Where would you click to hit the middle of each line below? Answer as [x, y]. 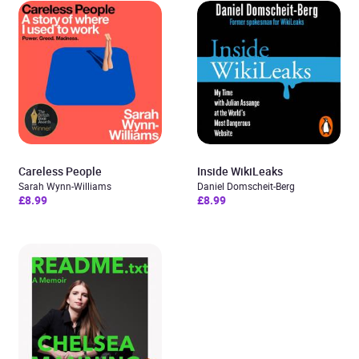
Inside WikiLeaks [240, 171]
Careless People [60, 171]
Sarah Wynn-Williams [65, 186]
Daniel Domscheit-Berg [246, 186]
